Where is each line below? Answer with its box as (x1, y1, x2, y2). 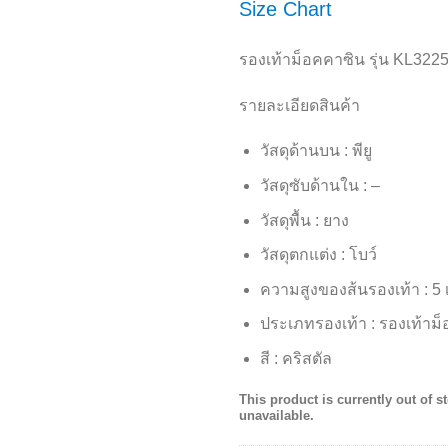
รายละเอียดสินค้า (239, 96, 360, 114)
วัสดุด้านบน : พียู (259, 142, 372, 160)
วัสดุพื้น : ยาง (259, 211, 349, 229)
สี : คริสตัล (259, 349, 332, 367)
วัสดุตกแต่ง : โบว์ (259, 246, 377, 264)
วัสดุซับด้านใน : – (259, 176, 380, 194)
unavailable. (239, 407, 314, 423)
